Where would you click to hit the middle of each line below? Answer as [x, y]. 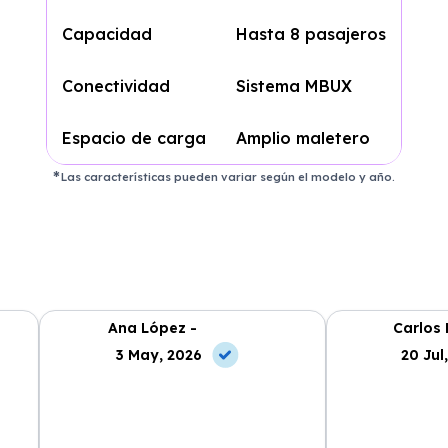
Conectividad [115, 86]
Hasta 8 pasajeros [310, 34]
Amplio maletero [302, 138]
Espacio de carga [133, 138]
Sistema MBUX [293, 86]
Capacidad [106, 34]
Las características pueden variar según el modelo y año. [228, 177]
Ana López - [152, 327]
